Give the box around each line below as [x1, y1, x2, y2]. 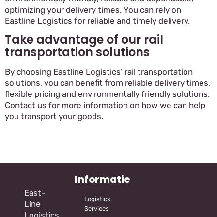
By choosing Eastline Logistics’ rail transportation [5, 67, 193, 77]
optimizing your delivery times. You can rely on [5, 4, 181, 15]
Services [84, 205, 109, 213]
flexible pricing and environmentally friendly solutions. [5, 89, 210, 99]
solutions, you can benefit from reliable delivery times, [5, 78, 210, 88]
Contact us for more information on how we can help [5, 100, 205, 110]
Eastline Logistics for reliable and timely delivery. [5, 15, 190, 26]
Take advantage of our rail [5, 31, 163, 48]
